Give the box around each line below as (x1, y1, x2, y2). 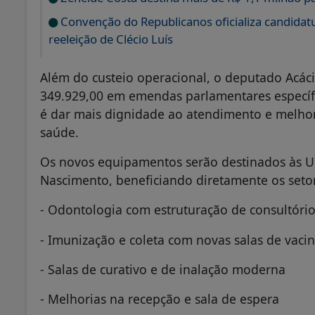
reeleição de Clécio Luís (49, 31, 173, 48)
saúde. (40, 124, 79, 141)
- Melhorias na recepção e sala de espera (40, 290, 279, 308)
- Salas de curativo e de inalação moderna (40, 260, 285, 278)
